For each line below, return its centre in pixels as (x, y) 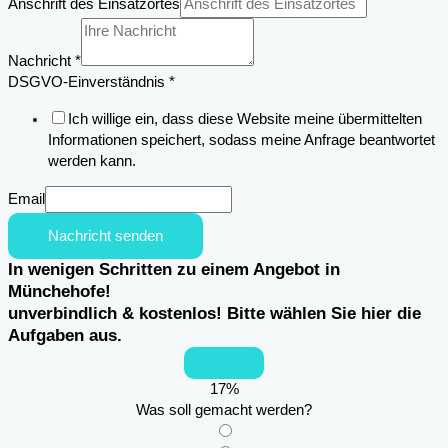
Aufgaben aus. (65, 336)
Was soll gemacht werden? (224, 410)
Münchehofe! (59, 292)
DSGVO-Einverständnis (88, 82)
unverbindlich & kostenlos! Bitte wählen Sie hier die (214, 314)
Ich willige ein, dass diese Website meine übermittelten (245, 118)
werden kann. (92, 160)
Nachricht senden (105, 236)
